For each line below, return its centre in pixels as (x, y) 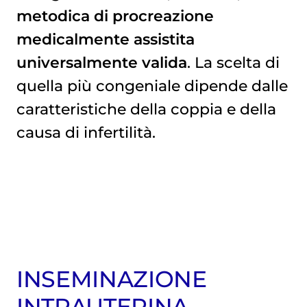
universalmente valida (101, 63)
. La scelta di (233, 63)
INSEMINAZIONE (111, 279)
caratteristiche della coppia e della (146, 109)
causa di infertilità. (86, 133)
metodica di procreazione (115, 16)
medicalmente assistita (105, 39)
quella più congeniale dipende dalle (152, 86)
